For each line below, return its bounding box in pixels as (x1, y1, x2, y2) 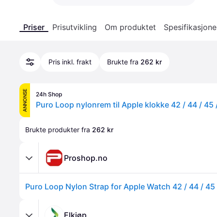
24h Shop (36, 91, 62, 98)
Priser (23, 22, 45, 32)
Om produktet (105, 22, 156, 32)
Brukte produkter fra (25, 125, 92, 134)
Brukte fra (107, 58, 139, 66)
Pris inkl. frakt (48, 58, 92, 66)
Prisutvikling (52, 22, 97, 32)
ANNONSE (22, 89, 28, 112)
